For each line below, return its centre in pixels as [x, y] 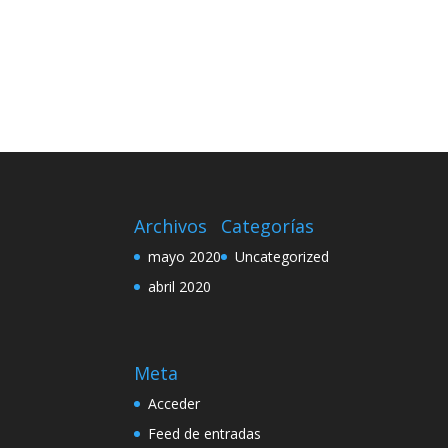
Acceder [174, 403]
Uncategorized [282, 256]
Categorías [268, 225]
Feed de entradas [205, 433]
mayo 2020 [185, 256]
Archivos [171, 225]
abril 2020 [180, 286]
